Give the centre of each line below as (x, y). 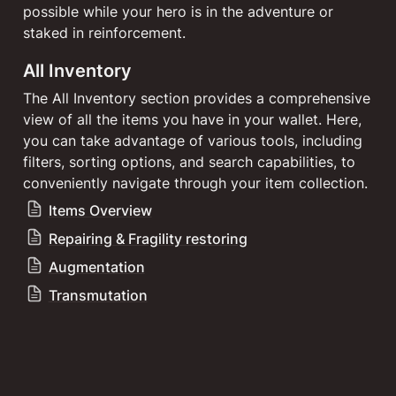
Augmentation (96, 267)
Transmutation (98, 295)
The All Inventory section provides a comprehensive (197, 98)
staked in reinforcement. (104, 33)
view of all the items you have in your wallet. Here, (192, 119)
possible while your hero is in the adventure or (178, 11)
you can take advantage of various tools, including (193, 141)
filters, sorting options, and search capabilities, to (189, 162)
